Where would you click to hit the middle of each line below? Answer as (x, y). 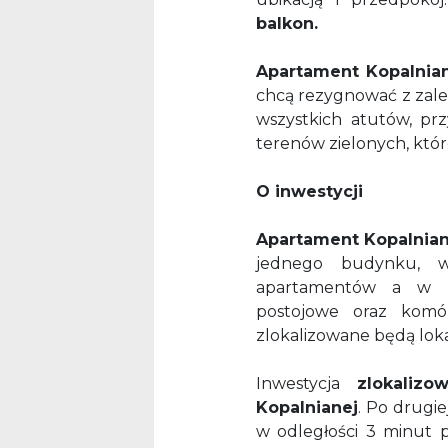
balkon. (289, 24)
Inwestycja (306, 384)
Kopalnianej (307, 408)
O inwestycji (309, 192)
